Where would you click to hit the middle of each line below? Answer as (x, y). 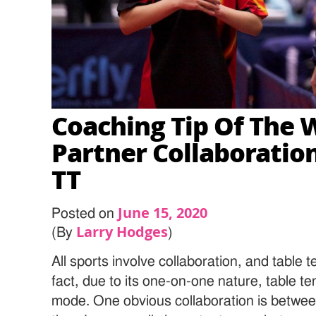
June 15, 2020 (163, 212)
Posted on (85, 213)
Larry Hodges (122, 231)
